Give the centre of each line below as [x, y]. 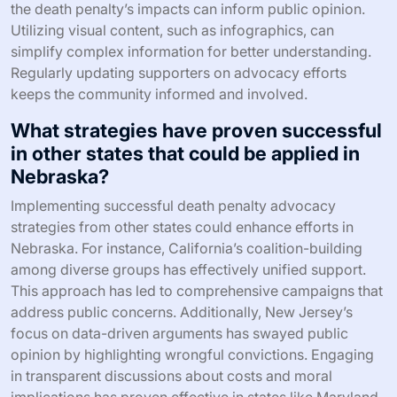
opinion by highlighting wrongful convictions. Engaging [192, 354]
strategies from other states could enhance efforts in [182, 226]
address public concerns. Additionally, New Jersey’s [182, 311]
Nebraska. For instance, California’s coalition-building [187, 248]
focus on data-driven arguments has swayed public [179, 333]
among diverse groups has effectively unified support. [188, 269]
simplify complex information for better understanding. [191, 51]
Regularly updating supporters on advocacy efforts [179, 72]
